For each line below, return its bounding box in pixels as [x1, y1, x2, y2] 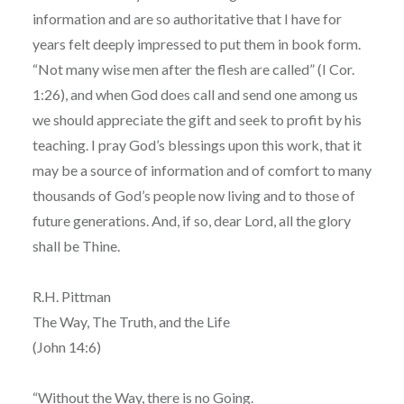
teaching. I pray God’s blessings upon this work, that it [32, 135, 362, 153]
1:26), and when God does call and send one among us [32, 85, 358, 103]
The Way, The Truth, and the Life [32, 312, 230, 330]
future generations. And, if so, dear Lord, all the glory [32, 211, 351, 229]
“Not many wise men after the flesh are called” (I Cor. [32, 60, 354, 78]
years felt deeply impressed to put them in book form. [32, 34, 361, 52]
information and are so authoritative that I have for [32, 9, 342, 27]
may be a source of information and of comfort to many [32, 161, 372, 179]
